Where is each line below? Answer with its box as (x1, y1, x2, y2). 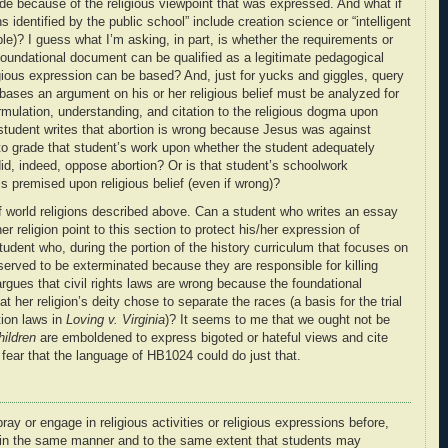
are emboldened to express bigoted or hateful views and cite (36, 330, 388, 345)
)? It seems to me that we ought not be (165, 312, 390, 327)
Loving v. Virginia (66, 312, 165, 327)
